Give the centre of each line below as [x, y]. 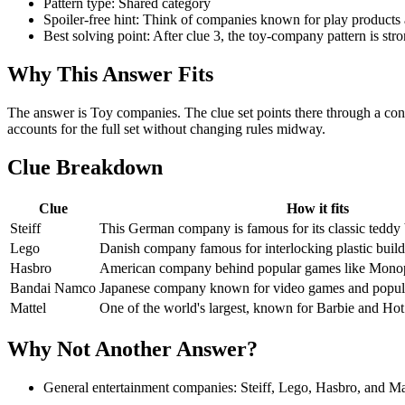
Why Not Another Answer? [132, 348]
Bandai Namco [53, 287]
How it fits [317, 208]
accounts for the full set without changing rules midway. [166, 129]
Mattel [28, 307]
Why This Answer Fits [110, 75]
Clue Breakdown [85, 167]
